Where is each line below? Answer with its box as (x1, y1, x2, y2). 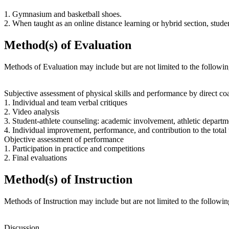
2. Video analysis (4, 107, 59, 117)
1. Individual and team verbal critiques (4, 98, 127, 107)
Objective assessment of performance (4, 135, 124, 144)
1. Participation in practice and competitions (4, 144, 145, 153)
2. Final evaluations (4, 153, 67, 163)
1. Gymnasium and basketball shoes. (4, 10, 122, 19)
